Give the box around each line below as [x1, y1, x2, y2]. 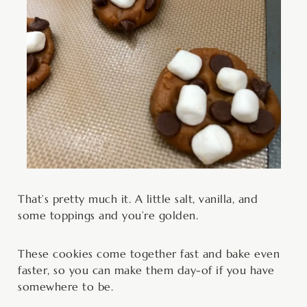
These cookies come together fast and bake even [18, 247, 280, 261]
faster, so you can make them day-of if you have [18, 263, 275, 278]
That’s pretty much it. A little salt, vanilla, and [18, 192, 258, 206]
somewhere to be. [18, 280, 113, 294]
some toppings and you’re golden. [18, 208, 198, 223]
